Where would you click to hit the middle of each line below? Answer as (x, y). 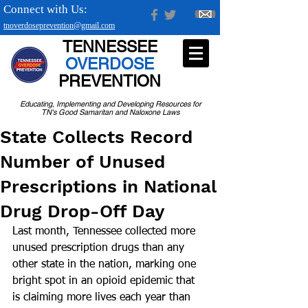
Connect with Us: (45, 9)
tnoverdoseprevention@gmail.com (59, 25)
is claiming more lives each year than (103, 298)
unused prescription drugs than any (100, 248)
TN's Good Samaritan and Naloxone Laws (110, 112)
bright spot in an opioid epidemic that (105, 281)
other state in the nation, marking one (106, 265)
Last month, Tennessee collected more (106, 232)
